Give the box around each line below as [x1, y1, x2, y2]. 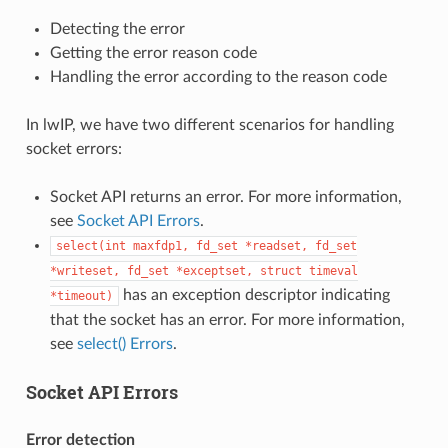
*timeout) [49, 288, 113, 303]
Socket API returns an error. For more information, [49, 188, 402, 205]
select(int [55, 238, 126, 253]
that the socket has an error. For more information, [49, 311, 405, 328]
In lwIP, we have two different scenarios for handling [25, 116, 394, 133]
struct [259, 263, 302, 278]
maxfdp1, [132, 238, 189, 253]
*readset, [244, 238, 308, 253]
